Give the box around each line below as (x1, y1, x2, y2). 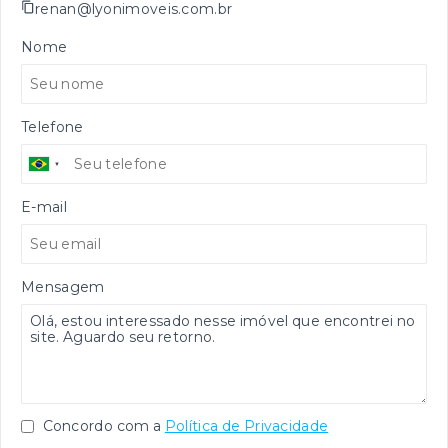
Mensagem (21, 278, 105, 297)
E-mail (21, 198, 67, 217)
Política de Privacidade (164, 417, 329, 436)
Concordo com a (39, 417, 162, 436)
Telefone (21, 118, 84, 137)
